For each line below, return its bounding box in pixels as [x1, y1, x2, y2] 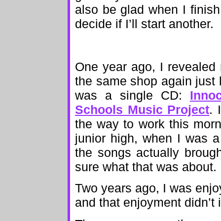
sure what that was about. [75, 160, 217, 174]
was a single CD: [75, 88, 190, 103]
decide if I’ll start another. [75, 17, 214, 31]
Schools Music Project [75, 103, 210, 117]
